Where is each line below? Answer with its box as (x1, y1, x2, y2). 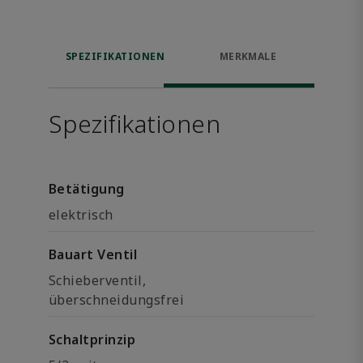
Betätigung (49, 180, 125, 198)
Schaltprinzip (49, 331, 136, 348)
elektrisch (49, 206, 113, 224)
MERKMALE (219, 49, 277, 63)
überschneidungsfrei (49, 291, 185, 309)
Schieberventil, (49, 271, 147, 289)
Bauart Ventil (49, 246, 138, 263)
